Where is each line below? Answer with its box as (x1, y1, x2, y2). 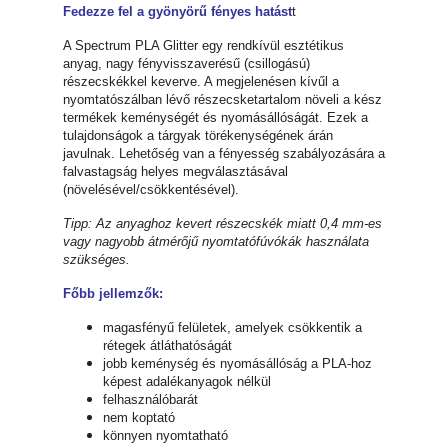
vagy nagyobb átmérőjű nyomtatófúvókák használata (63, 234, 369, 250)
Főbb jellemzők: (63, 286, 163, 302)
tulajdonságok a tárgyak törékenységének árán (63, 128, 333, 144)
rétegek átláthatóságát (103, 338, 232, 354)
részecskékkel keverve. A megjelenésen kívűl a (63, 74, 339, 90)
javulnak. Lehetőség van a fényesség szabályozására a (63, 146, 385, 162)
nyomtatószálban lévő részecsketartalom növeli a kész (63, 92, 382, 108)
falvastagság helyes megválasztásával (63, 164, 288, 180)
